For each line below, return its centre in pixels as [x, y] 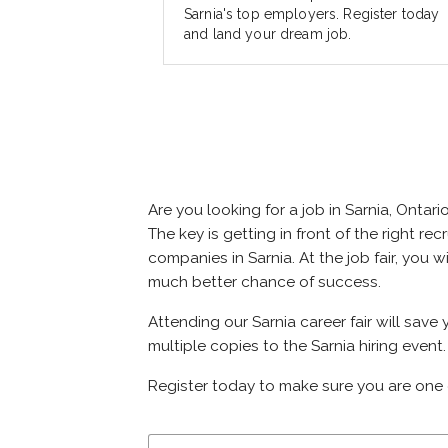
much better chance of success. [264, 282]
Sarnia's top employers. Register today [312, 14]
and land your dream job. [268, 34]
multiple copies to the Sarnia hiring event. [297, 346]
